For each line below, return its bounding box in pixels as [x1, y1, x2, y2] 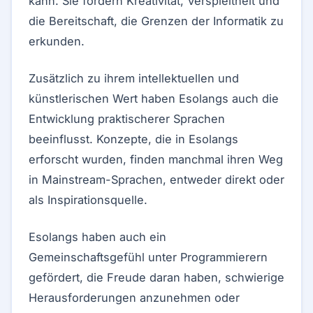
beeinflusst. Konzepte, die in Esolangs [29, 132, 238, 146]
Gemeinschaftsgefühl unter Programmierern [29, 250, 268, 264]
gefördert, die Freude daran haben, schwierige [29, 270, 284, 284]
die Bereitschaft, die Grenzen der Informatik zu [29, 14, 284, 28]
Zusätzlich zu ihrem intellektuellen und [29, 71, 239, 85]
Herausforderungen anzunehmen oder [29, 291, 240, 305]
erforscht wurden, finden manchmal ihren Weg [29, 152, 283, 166]
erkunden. [29, 34, 85, 48]
